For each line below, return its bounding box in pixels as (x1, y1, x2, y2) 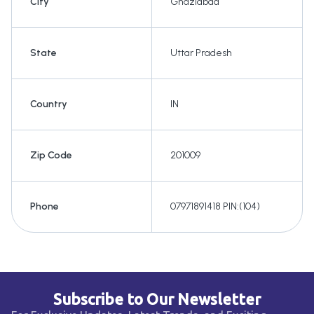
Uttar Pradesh (170, 47, 232, 60)
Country (30, 98, 67, 111)
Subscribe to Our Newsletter (53, 290, 261, 308)
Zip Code (30, 149, 72, 162)
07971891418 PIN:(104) (170, 200, 260, 213)
